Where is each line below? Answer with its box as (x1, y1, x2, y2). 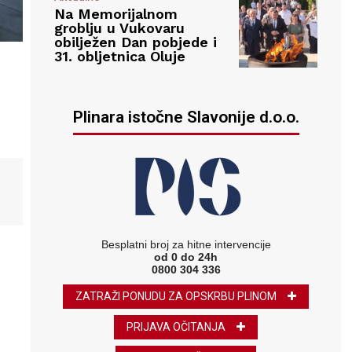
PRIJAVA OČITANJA (126, 320, 226, 333)
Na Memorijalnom (54, 5, 178, 23)
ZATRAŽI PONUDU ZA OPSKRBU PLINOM (75, 289, 277, 302)
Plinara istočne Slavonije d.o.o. (72, 107, 299, 126)
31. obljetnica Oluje (54, 48, 186, 65)
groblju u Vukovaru (54, 20, 185, 37)
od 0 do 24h (154, 250, 218, 263)
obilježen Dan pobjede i (54, 34, 218, 51)
